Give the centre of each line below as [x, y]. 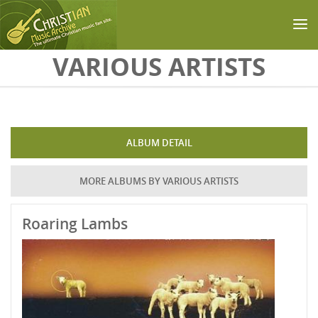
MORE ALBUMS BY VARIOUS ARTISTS [159, 181]
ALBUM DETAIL [159, 143]
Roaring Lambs [75, 224]
